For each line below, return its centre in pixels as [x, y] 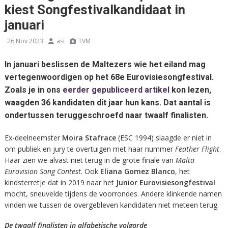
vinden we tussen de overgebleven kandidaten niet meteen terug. [111, 205]
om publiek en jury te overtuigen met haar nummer [90, 149]
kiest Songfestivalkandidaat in [95, 10]
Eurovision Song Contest [42, 171]
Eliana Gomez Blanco [137, 171]
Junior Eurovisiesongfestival [165, 182]
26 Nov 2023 [25, 41]
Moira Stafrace [89, 137]
